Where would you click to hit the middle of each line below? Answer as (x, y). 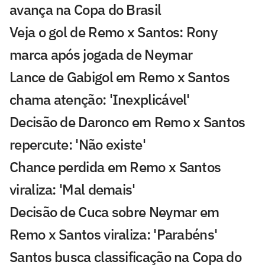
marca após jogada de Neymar (101, 55)
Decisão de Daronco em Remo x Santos (127, 122)
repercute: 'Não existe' (77, 145)
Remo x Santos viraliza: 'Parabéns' (114, 235)
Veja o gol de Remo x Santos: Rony (113, 32)
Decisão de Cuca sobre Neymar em (114, 212)
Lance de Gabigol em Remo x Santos (119, 77)
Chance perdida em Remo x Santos (115, 167)
